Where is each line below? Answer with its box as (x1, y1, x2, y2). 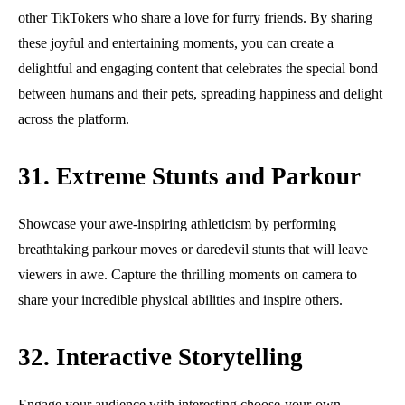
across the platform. (18, 110, 129, 127)
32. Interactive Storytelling (18, 343, 303, 371)
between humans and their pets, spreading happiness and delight (18, 85, 382, 101)
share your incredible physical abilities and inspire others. (18, 291, 343, 307)
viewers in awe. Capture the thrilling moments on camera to (18, 266, 357, 282)
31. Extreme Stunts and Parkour (18, 162, 361, 190)
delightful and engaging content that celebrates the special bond (18, 60, 378, 76)
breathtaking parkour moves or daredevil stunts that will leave (18, 240, 368, 257)
